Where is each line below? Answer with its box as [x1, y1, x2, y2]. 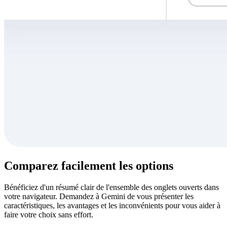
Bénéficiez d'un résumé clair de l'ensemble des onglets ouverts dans [4, 183, 219, 192]
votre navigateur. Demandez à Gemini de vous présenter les [4, 192, 194, 201]
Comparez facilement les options [4, 159, 173, 173]
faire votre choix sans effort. [4, 210, 93, 219]
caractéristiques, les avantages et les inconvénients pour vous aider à [4, 201, 220, 210]
